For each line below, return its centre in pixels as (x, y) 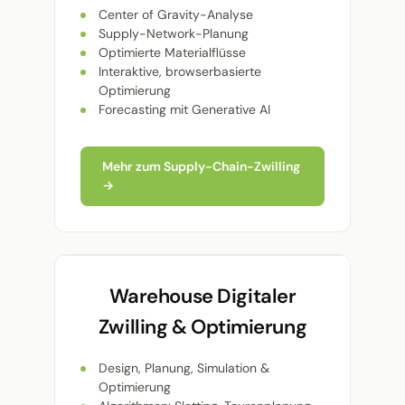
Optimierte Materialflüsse (172, 53)
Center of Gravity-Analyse (176, 15)
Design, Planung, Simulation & (184, 368)
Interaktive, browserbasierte (180, 72)
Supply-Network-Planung (174, 34)
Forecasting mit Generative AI (184, 110)
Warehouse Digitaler (202, 297)
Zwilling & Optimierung (202, 327)
